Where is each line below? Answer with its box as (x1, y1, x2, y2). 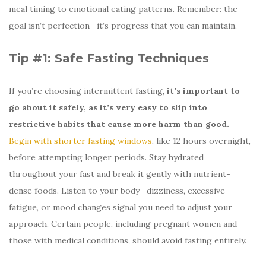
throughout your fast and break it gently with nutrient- (9, 168, 230, 179)
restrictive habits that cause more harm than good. (9, 118, 229, 129)
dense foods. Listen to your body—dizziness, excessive (9, 185, 225, 196)
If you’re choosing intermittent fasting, (9, 85, 167, 96)
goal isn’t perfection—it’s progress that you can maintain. (9, 20, 237, 31)
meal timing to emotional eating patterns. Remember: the (9, 3, 237, 14)
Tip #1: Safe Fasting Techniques (9, 50, 209, 65)
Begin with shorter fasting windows (9, 135, 152, 146)
